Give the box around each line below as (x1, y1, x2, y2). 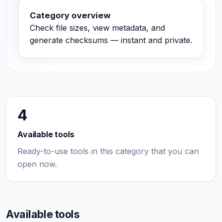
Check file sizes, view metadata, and (30, 23, 165, 33)
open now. (17, 159, 57, 169)
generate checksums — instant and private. (30, 35, 192, 45)
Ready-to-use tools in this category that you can (17, 146, 199, 156)
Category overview (30, 10, 111, 20)
